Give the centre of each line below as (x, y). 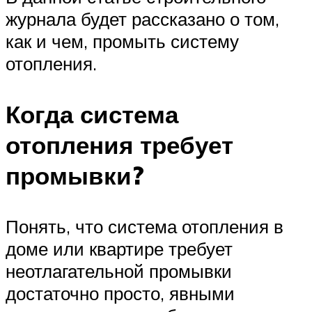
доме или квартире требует (119, 248)
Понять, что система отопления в (145, 226)
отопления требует (119, 145)
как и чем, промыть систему (122, 41)
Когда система (92, 114)
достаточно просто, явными (120, 293)
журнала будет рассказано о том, (142, 18)
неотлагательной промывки (119, 271)
